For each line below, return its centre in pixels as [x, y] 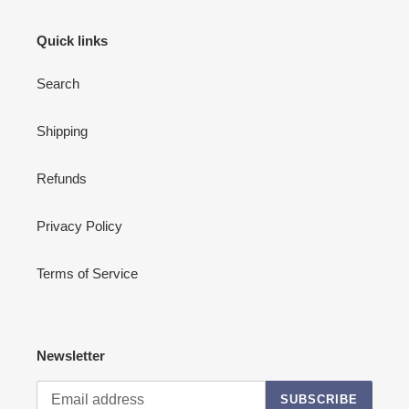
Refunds [62, 179]
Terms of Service [87, 274]
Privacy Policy [79, 226]
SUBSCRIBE [319, 400]
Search [58, 84]
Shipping [62, 131]
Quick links [72, 40]
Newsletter [71, 356]
